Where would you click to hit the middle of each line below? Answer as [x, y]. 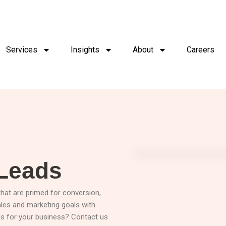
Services [22, 50]
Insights [85, 50]
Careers [201, 50]
